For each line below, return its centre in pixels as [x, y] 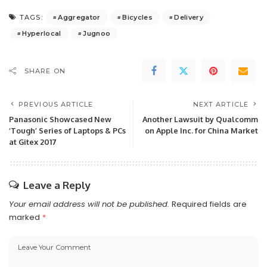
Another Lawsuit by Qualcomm [200, 119]
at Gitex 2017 [33, 142]
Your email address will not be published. [89, 204]
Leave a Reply [57, 185]
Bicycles [137, 17]
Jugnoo [97, 34]
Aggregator [79, 17]
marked [26, 218]
